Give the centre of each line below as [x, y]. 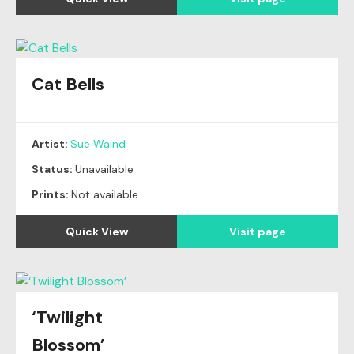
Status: [53, 169]
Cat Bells [68, 84]
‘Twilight [67, 317]
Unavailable [104, 169]
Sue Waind [98, 144]
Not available [105, 194]
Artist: [51, 144]
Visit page [258, 232]
